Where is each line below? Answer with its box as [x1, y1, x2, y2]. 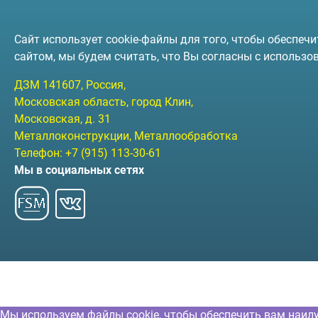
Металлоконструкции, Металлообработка [14, 129, 238, 143]
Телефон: [14, 146, 65, 160]
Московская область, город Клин [14, 95, 191, 109]
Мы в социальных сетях [14, 163, 144, 177]
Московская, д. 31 [14, 112, 111, 126]
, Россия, [81, 78, 126, 92]
